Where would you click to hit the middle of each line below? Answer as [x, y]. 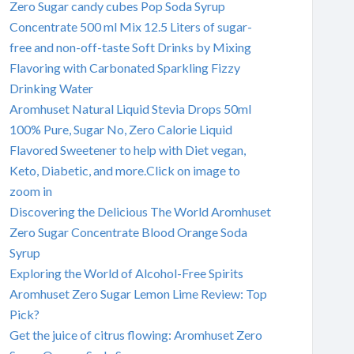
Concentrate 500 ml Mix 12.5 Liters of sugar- [130, 26]
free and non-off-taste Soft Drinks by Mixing [130, 47]
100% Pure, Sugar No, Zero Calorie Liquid [121, 129]
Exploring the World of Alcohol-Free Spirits [126, 273]
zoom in [30, 190]
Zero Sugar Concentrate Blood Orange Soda [128, 232]
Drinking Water [51, 88]
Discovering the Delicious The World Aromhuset [140, 211]
